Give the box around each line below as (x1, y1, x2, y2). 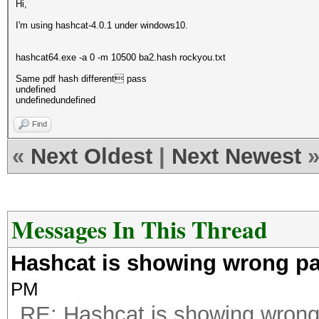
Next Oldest (31, 144, 152, 169)
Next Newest (172, 144, 301, 169)
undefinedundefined (16, 95, 95, 105)
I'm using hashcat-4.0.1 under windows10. (16, 20, 188, 31)
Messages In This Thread (11, 212, 268, 246)
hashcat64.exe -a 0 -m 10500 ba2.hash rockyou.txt (16, 52, 226, 63)
